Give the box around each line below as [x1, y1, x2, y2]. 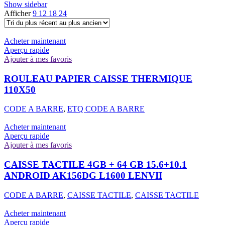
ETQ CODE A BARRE [67, 104, 145, 114]
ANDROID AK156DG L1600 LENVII [4, 170, 162, 181]
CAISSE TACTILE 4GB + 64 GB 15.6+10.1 [4, 159, 187, 170]
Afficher [4, 9, 33, 18]
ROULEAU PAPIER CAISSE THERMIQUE [4, 73, 192, 84]
